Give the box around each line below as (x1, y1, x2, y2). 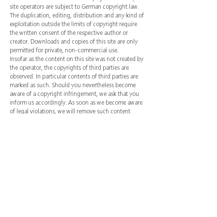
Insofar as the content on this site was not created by (10, 55, 143, 62)
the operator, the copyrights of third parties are (10, 64, 129, 71)
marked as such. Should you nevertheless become (10, 81, 136, 89)
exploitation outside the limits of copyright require (10, 20, 137, 28)
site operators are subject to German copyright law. (10, 3, 139, 10)
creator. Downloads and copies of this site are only (10, 38, 138, 45)
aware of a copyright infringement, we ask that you (10, 90, 139, 97)
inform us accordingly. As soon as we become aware (10, 99, 142, 106)
